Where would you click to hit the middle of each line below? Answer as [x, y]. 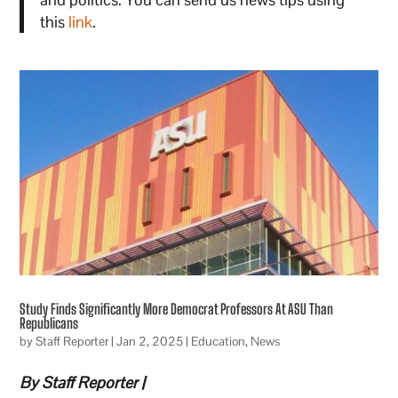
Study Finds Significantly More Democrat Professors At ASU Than [177, 308]
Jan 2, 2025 [150, 341]
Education [219, 341]
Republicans [49, 322]
